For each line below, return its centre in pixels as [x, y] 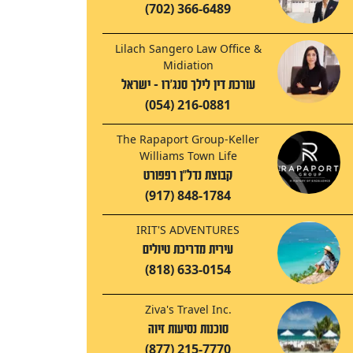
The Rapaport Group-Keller [188, 139]
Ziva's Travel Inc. [188, 310]
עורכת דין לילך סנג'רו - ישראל [188, 85]
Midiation [188, 65]
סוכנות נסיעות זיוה [188, 329]
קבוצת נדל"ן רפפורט [188, 176]
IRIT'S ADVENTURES [188, 230]
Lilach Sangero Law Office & [188, 49]
